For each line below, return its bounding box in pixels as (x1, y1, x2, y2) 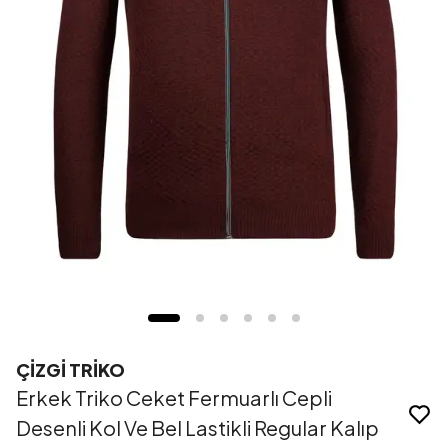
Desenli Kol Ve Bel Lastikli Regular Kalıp (16, 415, 379, 441)
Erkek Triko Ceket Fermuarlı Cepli (16, 385, 332, 411)
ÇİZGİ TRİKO (16, 358, 125, 382)
